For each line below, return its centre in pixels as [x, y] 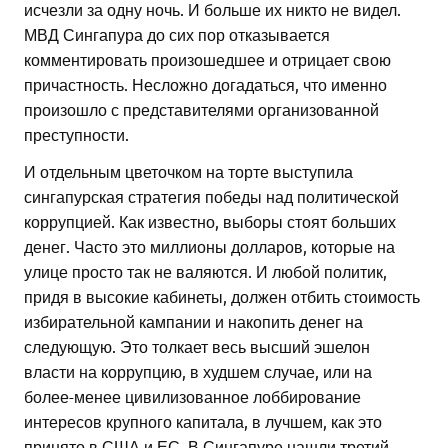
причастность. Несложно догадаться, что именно [205, 84]
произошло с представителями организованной [201, 109]
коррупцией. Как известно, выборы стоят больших [210, 221]
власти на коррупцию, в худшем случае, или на [198, 371]
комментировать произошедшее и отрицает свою [207, 59]
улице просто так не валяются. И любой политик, [205, 271]
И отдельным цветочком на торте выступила [188, 171]
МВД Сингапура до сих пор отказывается [177, 34]
